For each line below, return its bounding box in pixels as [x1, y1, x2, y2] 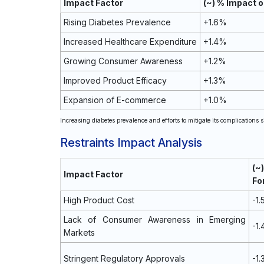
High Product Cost [64, 195, 134, 205]
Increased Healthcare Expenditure [64, 37, 197, 47]
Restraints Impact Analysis [60, 136, 202, 150]
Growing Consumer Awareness [64, 56, 183, 66]
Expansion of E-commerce [64, 95, 166, 105]
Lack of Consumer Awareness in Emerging [64, 214, 246, 225]
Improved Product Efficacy [64, 75, 167, 85]
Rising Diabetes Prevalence [64, 17, 171, 27]
